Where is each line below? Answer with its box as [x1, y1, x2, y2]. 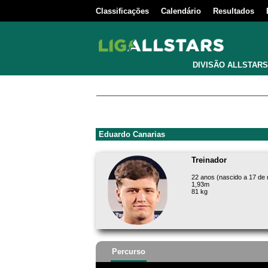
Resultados [213, 7, 254, 16]
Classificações [96, 7, 149, 16]
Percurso [112, 246, 145, 256]
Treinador [191, 156, 227, 165]
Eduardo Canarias [99, 130, 165, 139]
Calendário [161, 7, 201, 16]
